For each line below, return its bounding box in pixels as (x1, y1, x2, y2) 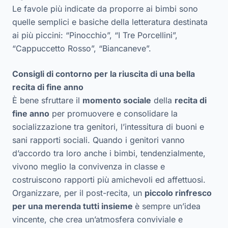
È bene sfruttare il (12, 95, 82, 105)
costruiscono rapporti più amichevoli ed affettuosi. (12, 174, 206, 185)
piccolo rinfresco (145, 187, 212, 198)
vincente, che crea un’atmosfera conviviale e (12, 214, 183, 224)
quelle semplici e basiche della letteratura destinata (12, 16, 208, 27)
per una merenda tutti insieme (12, 201, 135, 211)
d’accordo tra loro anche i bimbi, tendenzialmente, (12, 148, 206, 158)
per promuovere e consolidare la (49, 108, 178, 119)
